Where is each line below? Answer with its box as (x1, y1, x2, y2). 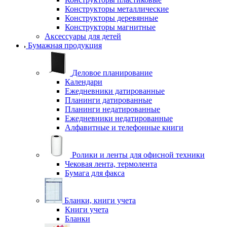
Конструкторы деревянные (65, 14, 158, 22)
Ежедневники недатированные (65, 114, 173, 123)
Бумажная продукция (28, 41, 102, 50)
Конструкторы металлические (65, 5, 169, 13)
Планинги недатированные (65, 105, 160, 113)
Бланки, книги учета (64, 196, 136, 205)
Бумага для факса (65, 169, 125, 177)
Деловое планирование (72, 68, 153, 77)
